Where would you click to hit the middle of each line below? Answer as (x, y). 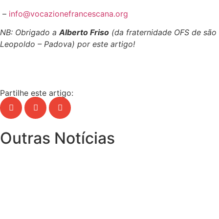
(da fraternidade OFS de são (163, 33)
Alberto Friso (84, 33)
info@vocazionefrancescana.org (68, 14)
